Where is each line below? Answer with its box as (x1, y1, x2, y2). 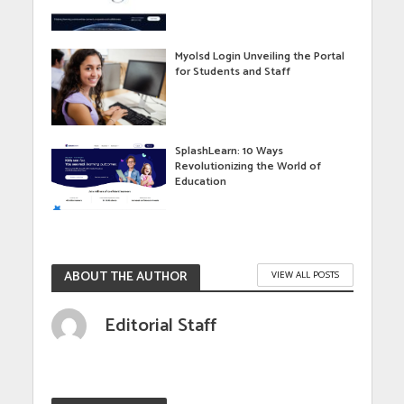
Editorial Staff (104, 309, 216, 341)
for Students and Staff (175, 62, 291, 82)
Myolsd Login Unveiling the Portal (175, 47, 345, 67)
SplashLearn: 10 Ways (175, 142, 284, 161)
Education (175, 172, 227, 192)
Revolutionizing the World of (175, 157, 322, 177)
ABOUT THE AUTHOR (63, 266, 188, 289)
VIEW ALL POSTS (271, 268, 339, 281)
